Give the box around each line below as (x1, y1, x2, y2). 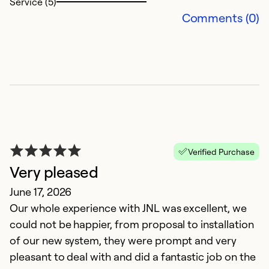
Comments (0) (181, 10, 259, 25)
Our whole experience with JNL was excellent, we (10, 201, 247, 214)
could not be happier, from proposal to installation (10, 217, 254, 231)
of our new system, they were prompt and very (10, 233, 237, 247)
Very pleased (10, 162, 98, 181)
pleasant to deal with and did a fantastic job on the (10, 249, 256, 263)
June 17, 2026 (10, 184, 72, 198)
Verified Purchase (187, 146, 255, 157)
